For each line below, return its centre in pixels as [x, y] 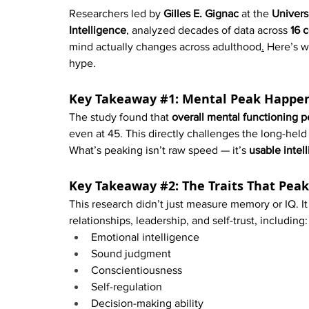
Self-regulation [127, 287]
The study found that [120, 117]
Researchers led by [116, 14]
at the [255, 14]
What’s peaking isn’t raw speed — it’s [159, 150]
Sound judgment [131, 254]
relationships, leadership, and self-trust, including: [188, 221]
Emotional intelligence [145, 237]
